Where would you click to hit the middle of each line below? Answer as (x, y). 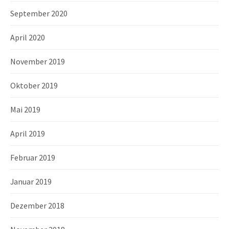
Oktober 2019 (34, 85)
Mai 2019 (25, 109)
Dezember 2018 (37, 205)
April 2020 (28, 37)
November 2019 (38, 61)
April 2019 (28, 133)
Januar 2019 (31, 181)
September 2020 (39, 13)
